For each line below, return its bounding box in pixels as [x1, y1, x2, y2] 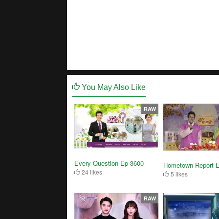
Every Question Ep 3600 [74, 158, 144, 168]
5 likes [169, 170, 188, 178]
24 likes [80, 167, 102, 176]
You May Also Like [80, 83, 146, 91]
